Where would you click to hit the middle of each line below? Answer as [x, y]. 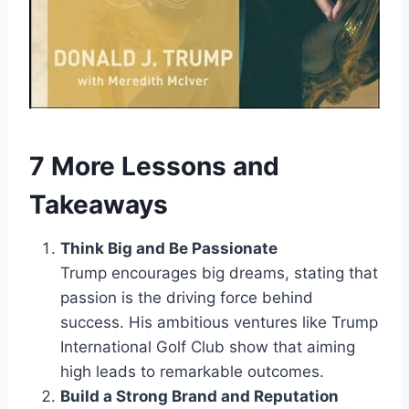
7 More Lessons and [154, 166]
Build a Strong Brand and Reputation [199, 396]
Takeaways [99, 204]
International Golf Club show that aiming [208, 346]
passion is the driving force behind [187, 297]
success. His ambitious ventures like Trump [219, 322]
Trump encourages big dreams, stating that [219, 273]
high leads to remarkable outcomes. [192, 371]
